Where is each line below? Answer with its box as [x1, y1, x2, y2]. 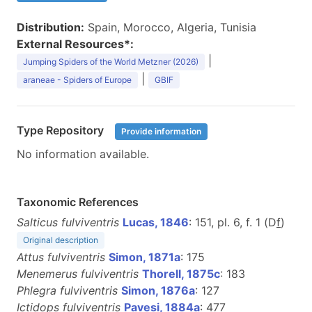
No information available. [17, 147, 149, 161]
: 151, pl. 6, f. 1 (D [189, 215, 276, 229]
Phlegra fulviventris [17, 283, 118, 297]
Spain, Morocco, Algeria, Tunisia [84, 20, 256, 34]
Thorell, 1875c [142, 267, 220, 281]
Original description [23, 235, 98, 245]
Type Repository [17, 123, 107, 138]
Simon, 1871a [109, 250, 180, 264]
